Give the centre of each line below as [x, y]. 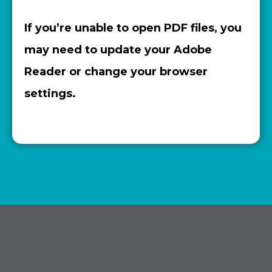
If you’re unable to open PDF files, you [133, 28]
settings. [50, 93]
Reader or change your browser [116, 72]
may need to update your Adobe [118, 50]
